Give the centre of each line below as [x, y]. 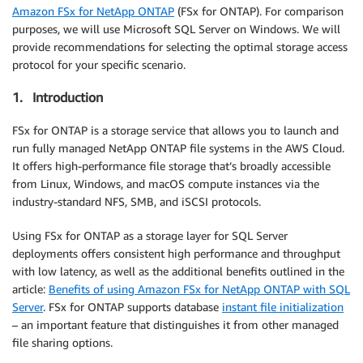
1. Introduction [58, 98]
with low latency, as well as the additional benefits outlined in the [178, 271]
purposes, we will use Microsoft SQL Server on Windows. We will [176, 29]
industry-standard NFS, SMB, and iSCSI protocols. [137, 201]
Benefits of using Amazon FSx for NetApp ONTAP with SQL [199, 288]
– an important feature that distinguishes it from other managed [175, 324]
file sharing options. [62, 342]
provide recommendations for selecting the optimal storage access [180, 47]
